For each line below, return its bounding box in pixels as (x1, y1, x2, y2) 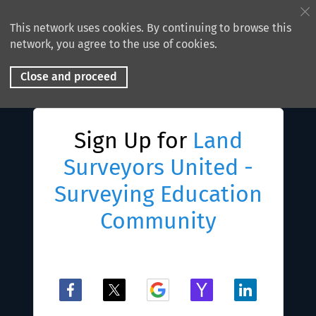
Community (99, 207, 217, 234)
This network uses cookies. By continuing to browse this (10, 21, 291, 35)
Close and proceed (20, 70, 117, 83)
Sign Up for (73, 127, 193, 154)
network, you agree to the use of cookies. (10, 37, 217, 51)
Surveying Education (54, 181, 262, 207)
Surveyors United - (63, 154, 253, 181)
